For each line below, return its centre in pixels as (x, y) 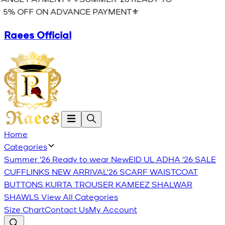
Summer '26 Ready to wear (57, 159)
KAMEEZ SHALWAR (154, 184)
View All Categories (80, 197)
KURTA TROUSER (79, 184)
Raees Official (38, 35)
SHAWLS (22, 197)
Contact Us (67, 209)
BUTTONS (24, 184)
